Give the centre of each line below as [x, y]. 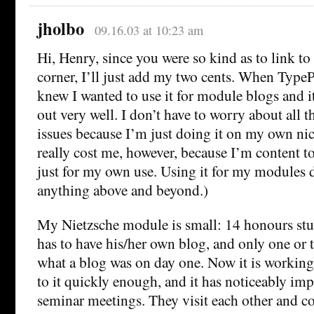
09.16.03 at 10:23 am [149, 30]
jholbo [61, 28]
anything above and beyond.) [123, 189]
